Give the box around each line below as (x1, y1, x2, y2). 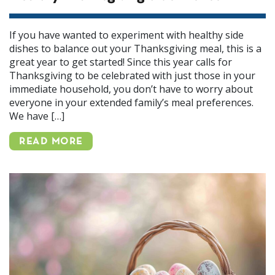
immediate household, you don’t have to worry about (9, 82, 253, 96)
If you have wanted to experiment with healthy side (9, 28, 244, 42)
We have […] (9, 109, 64, 123)
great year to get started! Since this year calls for (9, 55, 232, 69)
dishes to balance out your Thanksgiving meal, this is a (9, 42, 261, 55)
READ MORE (19, 137, 83, 146)
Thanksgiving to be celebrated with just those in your (9, 69, 255, 82)
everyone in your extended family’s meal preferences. (9, 96, 254, 109)
